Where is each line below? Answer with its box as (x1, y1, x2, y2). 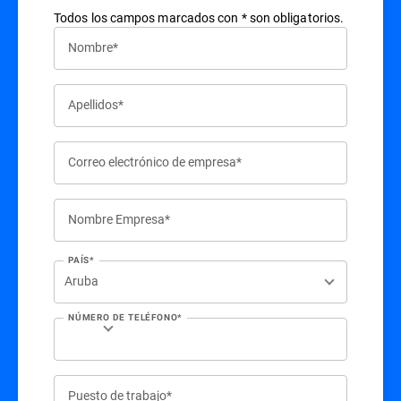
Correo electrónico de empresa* (68, 153, 242, 171)
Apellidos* (68, 96, 124, 114)
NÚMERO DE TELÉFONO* (68, 312, 183, 323)
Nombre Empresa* (68, 210, 170, 228)
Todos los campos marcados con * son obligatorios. (54, 9, 345, 27)
